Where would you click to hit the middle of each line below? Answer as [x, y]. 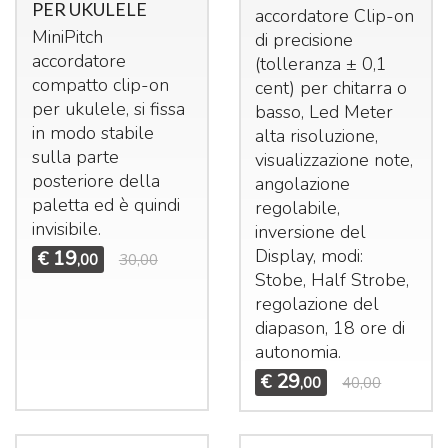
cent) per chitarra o [331, 87]
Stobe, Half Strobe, [332, 279]
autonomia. [298, 351]
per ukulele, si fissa [108, 108]
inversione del [311, 231]
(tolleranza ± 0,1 [321, 63]
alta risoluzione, [317, 135]
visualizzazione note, [334, 159]
